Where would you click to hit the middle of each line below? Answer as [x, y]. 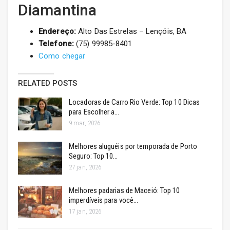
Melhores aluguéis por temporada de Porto [133, 146]
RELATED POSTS [48, 83]
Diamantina [57, 10]
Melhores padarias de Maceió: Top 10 [124, 190]
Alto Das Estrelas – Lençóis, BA [131, 32]
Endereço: [57, 32]
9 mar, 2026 [85, 123]
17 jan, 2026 [85, 211]
